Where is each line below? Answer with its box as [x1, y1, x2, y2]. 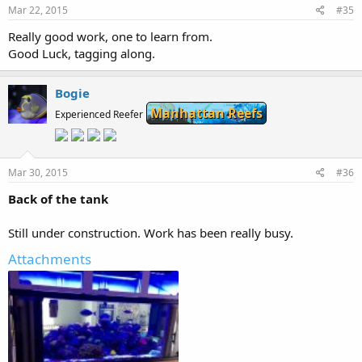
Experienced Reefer [55, 107, 143, 121]
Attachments [8, 249, 91, 268]
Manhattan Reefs [150, 103, 263, 122]
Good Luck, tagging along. [8, 44, 155, 61]
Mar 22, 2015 [8, 2, 68, 17]
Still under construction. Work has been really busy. [8, 224, 293, 241]
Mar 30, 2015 [8, 165, 68, 179]
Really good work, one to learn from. [8, 27, 213, 44]
